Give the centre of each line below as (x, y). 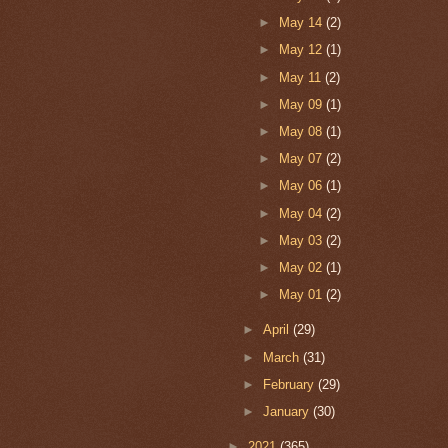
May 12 (302, 50)
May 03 (302, 240)
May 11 (301, 77)
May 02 (302, 268)
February (291, 384)
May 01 (302, 295)
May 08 (302, 132)
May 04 (302, 213)
